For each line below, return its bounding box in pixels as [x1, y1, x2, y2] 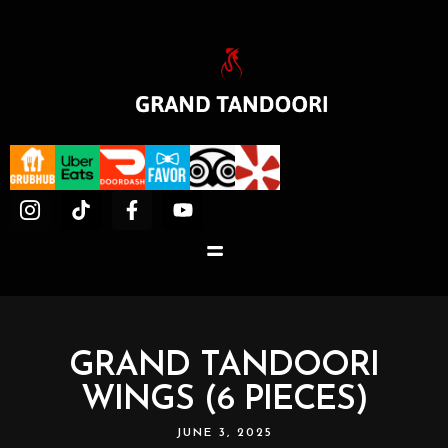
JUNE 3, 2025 [175, 427, 273, 439]
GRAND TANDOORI [69, 349, 379, 384]
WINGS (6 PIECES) [80, 383, 368, 418]
